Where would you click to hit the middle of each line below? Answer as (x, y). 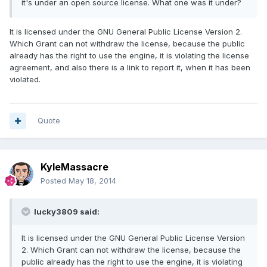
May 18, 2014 (92, 181)
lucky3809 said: (66, 212)
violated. (25, 80)
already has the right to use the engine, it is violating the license (129, 56)
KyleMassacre (74, 167)
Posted (55, 181)
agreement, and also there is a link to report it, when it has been (130, 68)
